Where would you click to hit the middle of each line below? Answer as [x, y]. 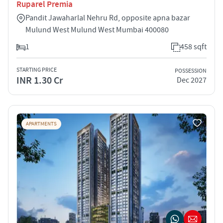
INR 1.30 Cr [40, 80]
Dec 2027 [192, 80]
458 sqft [193, 47]
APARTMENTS [41, 124]
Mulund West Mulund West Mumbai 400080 [97, 30]
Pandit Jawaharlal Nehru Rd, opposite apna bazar [108, 18]
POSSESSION [191, 71]
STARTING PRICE [37, 70]
